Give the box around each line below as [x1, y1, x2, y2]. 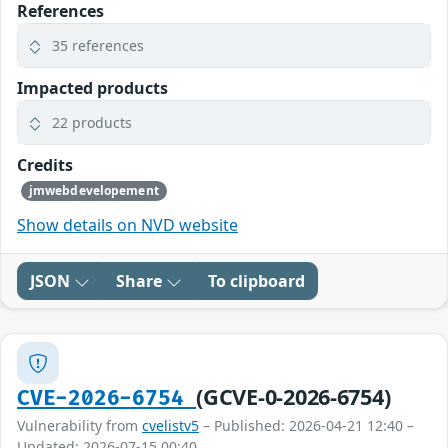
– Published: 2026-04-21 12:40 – [199, 416, 414, 436]
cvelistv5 [142, 416, 199, 436]
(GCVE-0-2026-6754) [196, 382, 391, 412]
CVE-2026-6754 [17, 386, 197, 412]
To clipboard [208, 270, 305, 293]
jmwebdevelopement [28, 182, 159, 200]
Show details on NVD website [17, 214, 238, 237]
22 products [52, 113, 132, 132]
